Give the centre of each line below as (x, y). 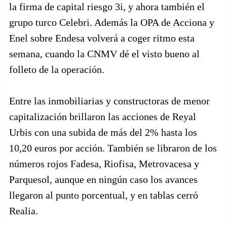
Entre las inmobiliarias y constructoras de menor (109, 101)
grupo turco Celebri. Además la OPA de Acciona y (112, 22)
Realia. (24, 211)
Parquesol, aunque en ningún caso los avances (103, 179)
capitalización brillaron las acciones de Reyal (103, 117)
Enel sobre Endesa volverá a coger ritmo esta (102, 38)
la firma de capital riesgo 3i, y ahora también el (107, 7)
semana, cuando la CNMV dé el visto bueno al (104, 54)
